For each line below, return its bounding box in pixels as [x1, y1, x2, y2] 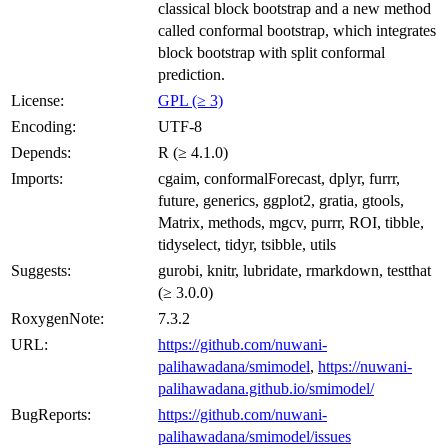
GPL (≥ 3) [158, 91, 223, 109]
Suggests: [11, 261, 71, 279]
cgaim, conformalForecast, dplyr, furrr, [158, 169, 400, 187]
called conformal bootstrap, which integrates [158, 21, 436, 39]
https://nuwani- [318, 357, 412, 375]
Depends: [11, 143, 71, 161]
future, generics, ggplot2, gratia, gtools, [158, 191, 404, 209]
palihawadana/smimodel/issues [158, 427, 351, 445]
